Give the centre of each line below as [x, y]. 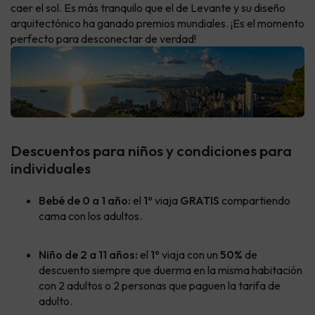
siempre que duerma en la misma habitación [197, 270]
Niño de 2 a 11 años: [88, 255]
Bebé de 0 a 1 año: [85, 201]
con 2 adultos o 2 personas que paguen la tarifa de [160, 286]
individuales [51, 168]
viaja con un [190, 255]
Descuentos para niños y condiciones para [151, 151]
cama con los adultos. [90, 216]
